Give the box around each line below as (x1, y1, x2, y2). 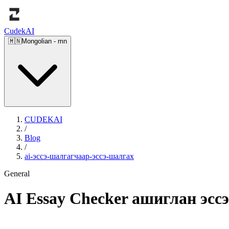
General (4, 169, 30, 178)
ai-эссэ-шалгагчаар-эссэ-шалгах (25, 152, 134, 161)
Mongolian (21, 37, 52, 45)
